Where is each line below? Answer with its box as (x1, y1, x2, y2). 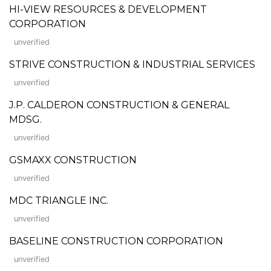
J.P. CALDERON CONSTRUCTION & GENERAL (9, 99, 229, 111)
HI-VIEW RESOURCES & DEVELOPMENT (9, 3, 207, 15)
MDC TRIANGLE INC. (9, 194, 108, 206)
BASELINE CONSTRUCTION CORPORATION (9, 235, 223, 247)
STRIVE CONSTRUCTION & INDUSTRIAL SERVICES (9, 58, 255, 70)
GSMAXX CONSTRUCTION (9, 154, 137, 166)
